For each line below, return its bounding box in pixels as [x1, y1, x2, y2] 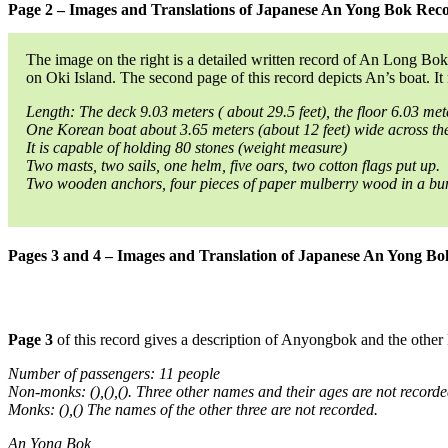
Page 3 [8, 331, 53, 348]
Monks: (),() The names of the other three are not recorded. [8, 401, 378, 418]
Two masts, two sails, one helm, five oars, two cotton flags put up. [26, 157, 440, 174]
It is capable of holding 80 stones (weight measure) [26, 139, 347, 156]
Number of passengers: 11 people [8, 365, 220, 382]
